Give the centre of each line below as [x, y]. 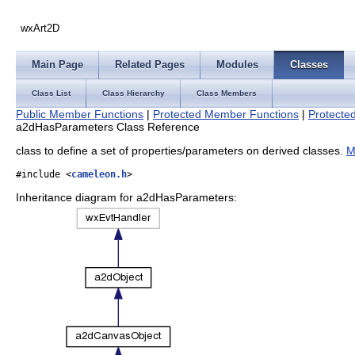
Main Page [57, 65]
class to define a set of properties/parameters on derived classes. [181, 151]
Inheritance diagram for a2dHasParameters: [126, 198]
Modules [237, 65]
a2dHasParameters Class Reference [108, 127]
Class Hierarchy [134, 93]
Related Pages [150, 65]
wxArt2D [40, 28]
